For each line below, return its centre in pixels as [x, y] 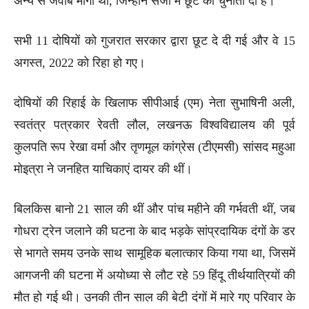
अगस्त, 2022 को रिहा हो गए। [80, 62]
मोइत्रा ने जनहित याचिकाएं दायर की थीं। [103, 169]
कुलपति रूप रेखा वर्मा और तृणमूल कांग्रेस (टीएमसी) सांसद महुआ [154, 147]
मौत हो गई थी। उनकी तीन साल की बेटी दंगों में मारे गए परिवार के [154, 297]
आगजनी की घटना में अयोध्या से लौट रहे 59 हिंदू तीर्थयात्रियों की [154, 275]
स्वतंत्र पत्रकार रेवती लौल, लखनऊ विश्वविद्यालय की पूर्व [154, 124]
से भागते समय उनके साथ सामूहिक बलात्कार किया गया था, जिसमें [154, 253]
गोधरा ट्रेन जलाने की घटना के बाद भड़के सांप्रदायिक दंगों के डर [154, 231]
